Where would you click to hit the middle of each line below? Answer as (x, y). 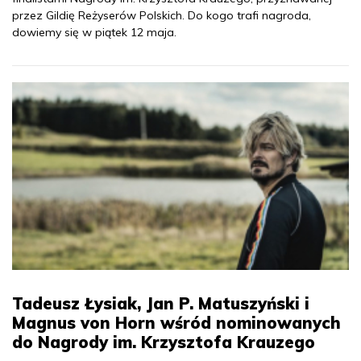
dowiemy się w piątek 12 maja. (94, 32)
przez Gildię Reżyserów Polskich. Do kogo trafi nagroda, (162, 15)
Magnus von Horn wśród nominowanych (176, 323)
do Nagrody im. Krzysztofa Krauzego (164, 342)
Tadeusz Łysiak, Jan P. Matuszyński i (161, 304)
